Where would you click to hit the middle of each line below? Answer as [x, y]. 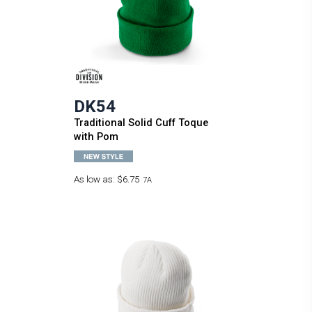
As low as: [95, 179]
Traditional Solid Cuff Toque [141, 122]
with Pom [96, 136]
